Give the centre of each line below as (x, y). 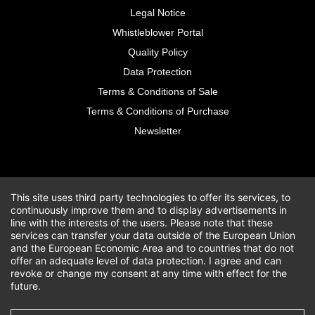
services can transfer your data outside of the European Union (153, 235)
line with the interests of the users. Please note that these (142, 223)
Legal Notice (157, 13)
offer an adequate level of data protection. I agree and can (146, 261)
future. (26, 286)
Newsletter (157, 131)
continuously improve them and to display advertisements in (149, 210)
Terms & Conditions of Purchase (157, 111)
